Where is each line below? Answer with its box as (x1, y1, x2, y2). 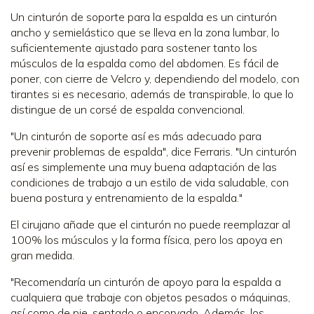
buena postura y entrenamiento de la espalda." (11, 190, 243, 205)
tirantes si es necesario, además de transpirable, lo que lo (11, 86, 294, 101)
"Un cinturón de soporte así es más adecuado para (11, 128, 261, 143)
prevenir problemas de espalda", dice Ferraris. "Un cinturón (11, 144, 296, 158)
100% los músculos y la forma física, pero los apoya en (11, 232, 282, 247)
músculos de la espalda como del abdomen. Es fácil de (11, 55, 279, 70)
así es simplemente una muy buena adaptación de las (11, 159, 277, 174)
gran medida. (11, 247, 74, 262)
